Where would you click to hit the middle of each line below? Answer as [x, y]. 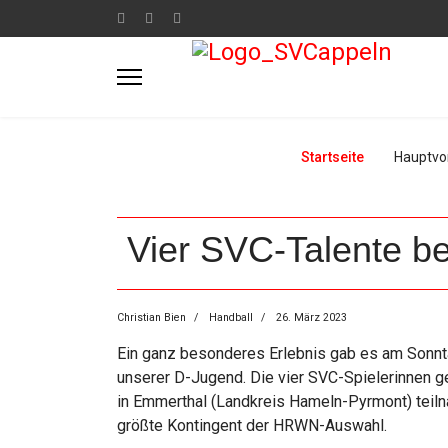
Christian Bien [151, 317]
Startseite [332, 157]
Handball [231, 317]
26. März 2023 [311, 317]
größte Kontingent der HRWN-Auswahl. [252, 425]
